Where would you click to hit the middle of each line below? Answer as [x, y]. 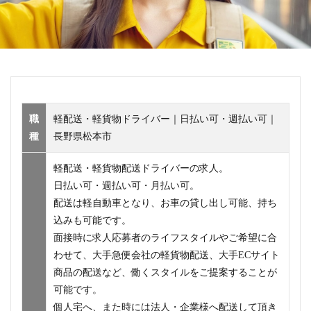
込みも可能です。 [92, 220]
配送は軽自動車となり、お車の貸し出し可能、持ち [165, 203]
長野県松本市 [83, 136]
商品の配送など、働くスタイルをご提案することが [165, 272]
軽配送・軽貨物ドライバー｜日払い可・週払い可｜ [165, 119]
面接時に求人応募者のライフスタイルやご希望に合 [165, 238]
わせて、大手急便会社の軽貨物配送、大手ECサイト [167, 255]
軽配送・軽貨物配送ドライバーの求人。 [141, 168]
